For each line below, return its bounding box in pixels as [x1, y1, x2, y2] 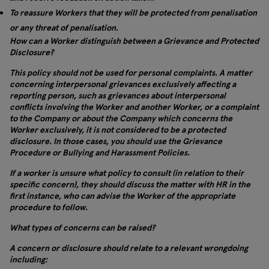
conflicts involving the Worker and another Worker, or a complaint [10, 101, 259, 112]
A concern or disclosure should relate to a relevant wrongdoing [10, 243, 248, 253]
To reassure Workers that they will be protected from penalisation [10, 7, 257, 18]
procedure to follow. [10, 202, 88, 213]
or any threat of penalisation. [10, 22, 118, 33]
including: [10, 254, 47, 265]
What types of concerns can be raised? [10, 222, 155, 233]
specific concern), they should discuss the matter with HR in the [10, 179, 250, 190]
